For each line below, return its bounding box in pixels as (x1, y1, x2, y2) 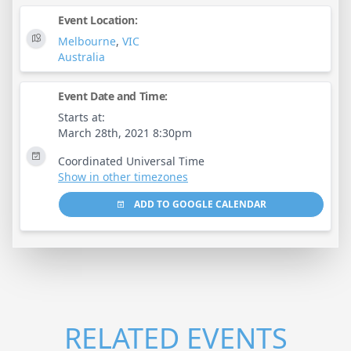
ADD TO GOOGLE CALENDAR (132, 197, 266, 211)
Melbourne (58, 33, 116, 49)
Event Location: (58, 12, 138, 27)
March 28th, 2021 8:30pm (58, 125, 192, 140)
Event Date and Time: (58, 88, 168, 103)
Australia (58, 49, 105, 64)
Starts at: (58, 109, 105, 125)
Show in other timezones (58, 168, 188, 184)
